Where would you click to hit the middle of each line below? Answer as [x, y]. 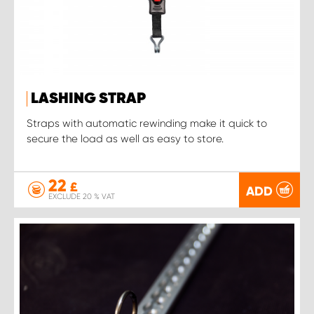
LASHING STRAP [88, 98]
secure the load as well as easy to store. [125, 138]
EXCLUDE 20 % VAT [82, 197]
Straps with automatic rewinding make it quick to [147, 123]
